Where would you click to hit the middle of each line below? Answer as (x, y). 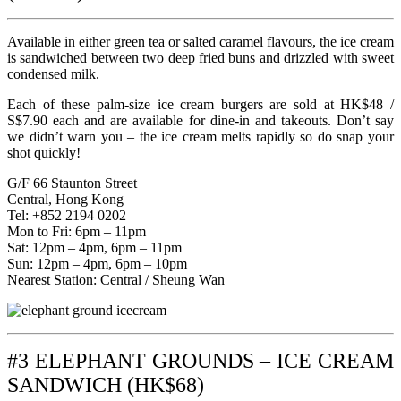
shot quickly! (44, 152)
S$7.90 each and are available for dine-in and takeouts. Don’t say (200, 120)
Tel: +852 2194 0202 (67, 215)
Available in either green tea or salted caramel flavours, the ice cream (200, 41)
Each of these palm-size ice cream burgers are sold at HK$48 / (200, 104)
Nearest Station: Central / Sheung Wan (116, 279)
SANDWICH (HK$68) (106, 384)
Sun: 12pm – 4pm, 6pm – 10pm (97, 263)
